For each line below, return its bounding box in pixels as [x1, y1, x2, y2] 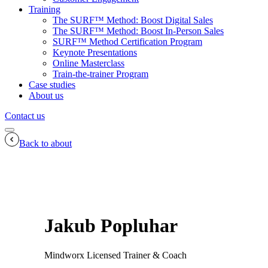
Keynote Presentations [53, 47, 137, 57]
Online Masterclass [53, 58, 124, 68]
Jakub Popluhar [44, 215, 178, 237]
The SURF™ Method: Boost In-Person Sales [53, 26, 224, 36]
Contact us [5, 111, 45, 121]
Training [29, 4, 60, 14]
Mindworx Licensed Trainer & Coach [44, 249, 187, 260]
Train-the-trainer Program [53, 69, 148, 79]
